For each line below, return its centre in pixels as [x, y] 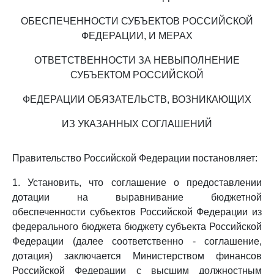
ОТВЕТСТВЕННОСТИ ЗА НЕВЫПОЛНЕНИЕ [137, 60]
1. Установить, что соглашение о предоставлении [137, 183]
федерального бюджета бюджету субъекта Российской [137, 227]
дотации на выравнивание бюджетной [137, 197]
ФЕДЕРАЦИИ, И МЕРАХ [137, 36]
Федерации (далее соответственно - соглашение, [137, 241]
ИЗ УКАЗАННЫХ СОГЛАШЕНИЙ [137, 124]
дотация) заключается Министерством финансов [137, 256]
